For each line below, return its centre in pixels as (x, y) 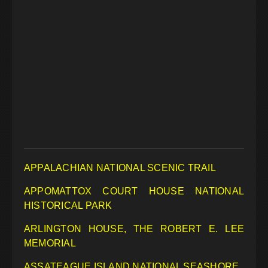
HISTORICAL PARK (68, 206)
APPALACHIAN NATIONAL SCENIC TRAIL (120, 168)
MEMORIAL (50, 243)
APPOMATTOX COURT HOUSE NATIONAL (134, 191)
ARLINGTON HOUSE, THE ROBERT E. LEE (134, 229)
